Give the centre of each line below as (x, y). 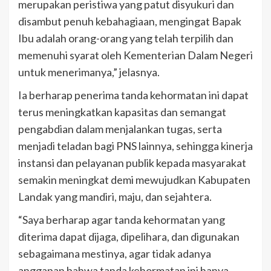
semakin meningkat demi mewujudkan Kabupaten (134, 180)
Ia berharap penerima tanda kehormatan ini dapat (133, 95)
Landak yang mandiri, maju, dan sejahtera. (115, 197)
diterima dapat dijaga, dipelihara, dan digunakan (129, 237)
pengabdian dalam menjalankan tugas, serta (120, 129)
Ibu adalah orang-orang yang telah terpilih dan (126, 38)
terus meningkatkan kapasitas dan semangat (122, 112)
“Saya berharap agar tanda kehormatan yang (122, 220)
